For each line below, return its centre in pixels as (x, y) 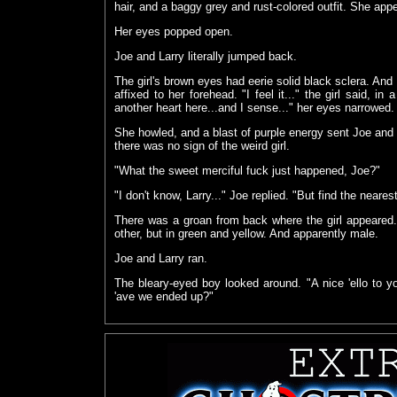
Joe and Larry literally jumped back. (206, 56)
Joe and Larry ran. (161, 258)
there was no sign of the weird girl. (202, 146)
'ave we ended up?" (164, 296)
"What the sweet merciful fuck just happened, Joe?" (247, 171)
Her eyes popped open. (174, 31)
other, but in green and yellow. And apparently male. (246, 234)
